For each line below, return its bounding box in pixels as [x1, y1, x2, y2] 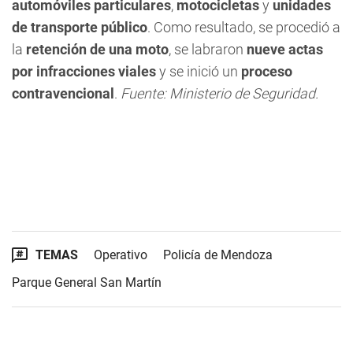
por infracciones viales [12, 63, 156, 80]
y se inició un [156, 63, 241, 80]
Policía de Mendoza [163, 247, 273, 262]
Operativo [94, 247, 147, 262]
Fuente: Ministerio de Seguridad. [121, 85, 318, 102]
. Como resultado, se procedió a [147, 19, 340, 35]
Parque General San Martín [12, 275, 162, 290]
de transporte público [12, 19, 147, 35]
